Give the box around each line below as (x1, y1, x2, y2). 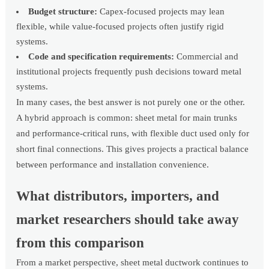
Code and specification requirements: (28, 52, 175, 62)
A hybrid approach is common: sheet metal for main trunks (16, 113, 238, 123)
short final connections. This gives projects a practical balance (16, 144, 249, 154)
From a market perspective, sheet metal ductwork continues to (16, 258, 249, 268)
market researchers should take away (16, 212, 240, 228)
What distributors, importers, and (16, 189, 220, 204)
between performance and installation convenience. (16, 160, 210, 170)
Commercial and (174, 52, 239, 62)
